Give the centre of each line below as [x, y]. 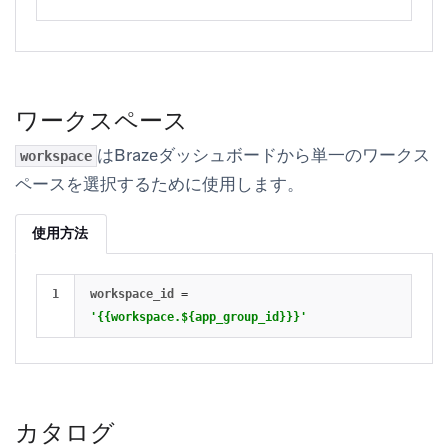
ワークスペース [101, 121]
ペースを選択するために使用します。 [159, 184]
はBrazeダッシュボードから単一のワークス [263, 155]
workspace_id [132, 294]
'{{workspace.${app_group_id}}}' [198, 317]
